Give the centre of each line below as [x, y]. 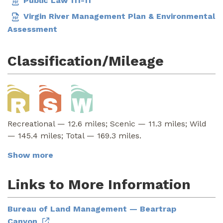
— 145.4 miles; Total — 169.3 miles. [74, 135]
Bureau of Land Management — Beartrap [92, 209]
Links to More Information [99, 184]
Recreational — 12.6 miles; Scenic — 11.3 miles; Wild [107, 123]
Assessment [32, 29]
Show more [30, 155]
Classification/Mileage [86, 61]
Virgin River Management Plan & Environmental [119, 16]
